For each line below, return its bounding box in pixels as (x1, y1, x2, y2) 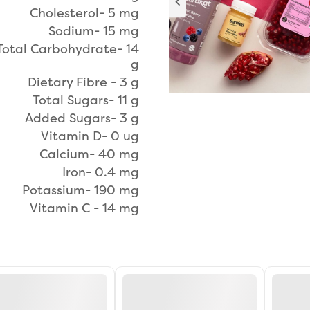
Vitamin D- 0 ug (41, 129, 139, 144)
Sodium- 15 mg (48, 24, 139, 39)
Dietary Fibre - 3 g (28, 75, 139, 90)
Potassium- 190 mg (22, 183, 139, 198)
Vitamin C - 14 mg (30, 201, 139, 216)
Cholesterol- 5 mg (30, 6, 139, 21)
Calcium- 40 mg (39, 147, 139, 162)
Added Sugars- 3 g (25, 111, 139, 126)
